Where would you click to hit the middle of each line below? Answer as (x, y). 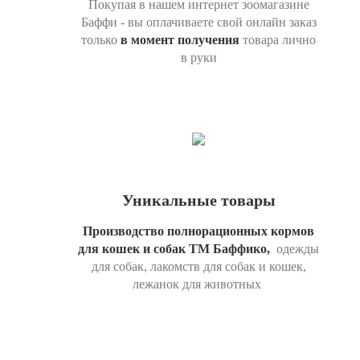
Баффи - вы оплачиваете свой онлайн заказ (198, 22)
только (101, 40)
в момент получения (180, 40)
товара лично (278, 40)
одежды (296, 249)
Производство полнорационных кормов (198, 231)
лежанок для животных (198, 284)
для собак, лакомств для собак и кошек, (198, 266)
